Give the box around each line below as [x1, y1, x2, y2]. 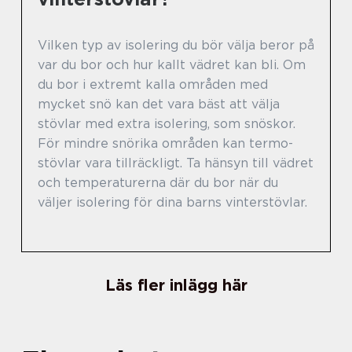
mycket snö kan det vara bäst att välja [38, 97, 280, 112]
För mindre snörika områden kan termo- [38, 136, 293, 152]
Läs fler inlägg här [104, 276, 247, 295]
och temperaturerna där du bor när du [38, 175, 278, 191]
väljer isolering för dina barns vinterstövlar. [38, 195, 307, 211]
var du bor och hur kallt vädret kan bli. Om [38, 57, 306, 73]
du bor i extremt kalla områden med [38, 77, 268, 93]
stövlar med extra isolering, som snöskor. [38, 116, 295, 132]
